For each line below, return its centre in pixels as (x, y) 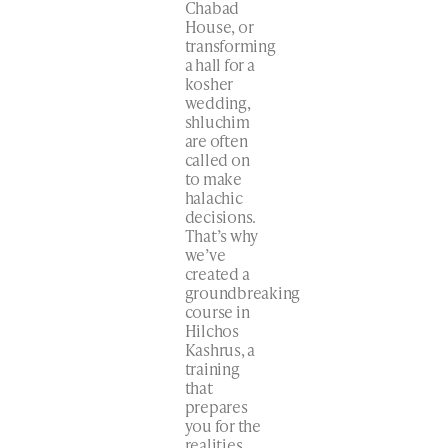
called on (217, 159)
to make (213, 178)
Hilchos (211, 330)
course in (217, 311)
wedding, (217, 102)
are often (216, 140)
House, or (219, 26)
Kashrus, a (220, 349)
